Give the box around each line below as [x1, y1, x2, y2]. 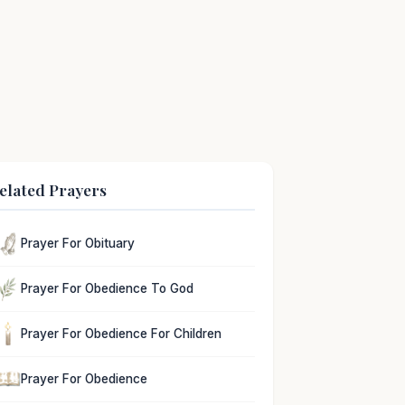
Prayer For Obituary [21, 236, 136, 251]
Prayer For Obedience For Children [21, 325, 222, 341]
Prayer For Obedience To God [21, 281, 194, 297]
